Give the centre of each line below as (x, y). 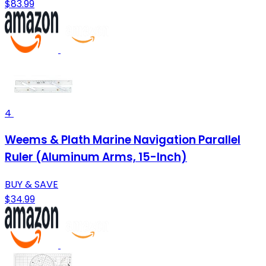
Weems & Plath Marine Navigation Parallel (123, 140)
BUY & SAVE (31, 185)
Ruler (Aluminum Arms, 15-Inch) (96, 157)
